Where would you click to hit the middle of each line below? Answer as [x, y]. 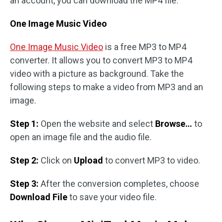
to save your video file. [112, 197]
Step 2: [24, 161]
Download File [39, 197]
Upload [88, 161]
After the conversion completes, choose [119, 184]
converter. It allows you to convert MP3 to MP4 [101, 60]
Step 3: [24, 184]
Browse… [174, 124]
